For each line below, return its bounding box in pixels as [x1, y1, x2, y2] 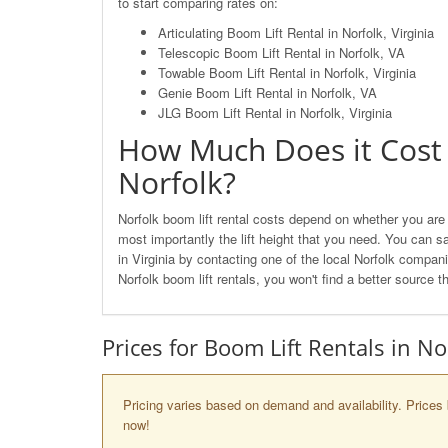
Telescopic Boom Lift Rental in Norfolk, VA [158, 42, 405, 62]
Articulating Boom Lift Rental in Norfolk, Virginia [158, 22, 434, 42]
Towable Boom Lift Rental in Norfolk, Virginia [158, 62, 416, 82]
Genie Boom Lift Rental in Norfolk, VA [158, 82, 377, 102]
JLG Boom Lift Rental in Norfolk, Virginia [158, 102, 392, 122]
